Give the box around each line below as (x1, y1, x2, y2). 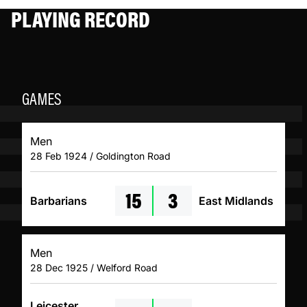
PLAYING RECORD (11, 3, 150, 34)
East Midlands (198, 194, 273, 208)
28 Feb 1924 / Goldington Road (30, 150, 171, 162)
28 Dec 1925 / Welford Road (30, 262, 158, 274)
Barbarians (30, 194, 87, 208)
